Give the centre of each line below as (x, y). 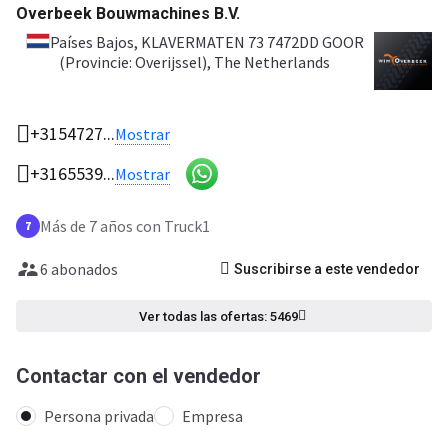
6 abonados (79, 269)
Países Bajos (91, 42)
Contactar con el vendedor (138, 376)
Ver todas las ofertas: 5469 (218, 316)
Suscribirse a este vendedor (327, 269)
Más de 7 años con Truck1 (125, 226)
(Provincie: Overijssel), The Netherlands (195, 62)
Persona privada (99, 416)
